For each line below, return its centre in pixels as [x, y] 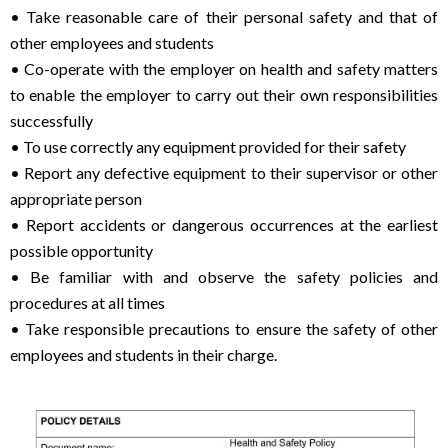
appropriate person [76, 198]
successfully [51, 120]
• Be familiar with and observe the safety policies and [224, 276]
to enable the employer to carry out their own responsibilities [224, 94]
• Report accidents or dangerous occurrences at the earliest [224, 224]
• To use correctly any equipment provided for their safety [208, 146]
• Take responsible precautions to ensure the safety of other [224, 328]
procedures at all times [87, 302]
